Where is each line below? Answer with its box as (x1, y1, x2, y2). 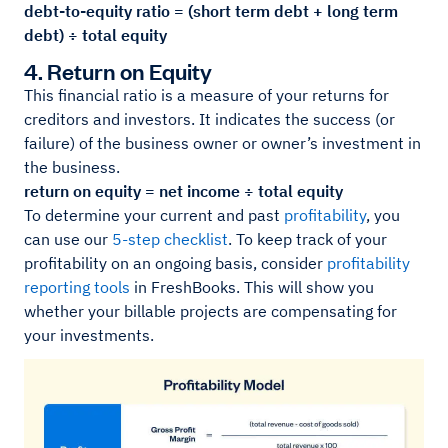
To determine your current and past (24, 204, 284, 225)
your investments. (24, 324, 154, 345)
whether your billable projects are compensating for (24, 300, 397, 321)
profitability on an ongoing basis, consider (24, 252, 327, 273)
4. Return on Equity (24, 55, 212, 85)
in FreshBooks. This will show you (130, 276, 374, 297)
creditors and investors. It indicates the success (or (24, 108, 395, 129)
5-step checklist (112, 228, 228, 249)
